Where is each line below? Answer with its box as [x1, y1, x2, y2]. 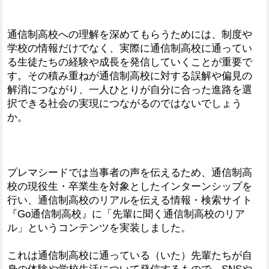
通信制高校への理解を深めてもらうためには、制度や [7, 28, 252, 40]
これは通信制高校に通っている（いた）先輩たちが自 [7, 249, 252, 261]
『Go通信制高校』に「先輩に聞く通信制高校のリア [7, 208, 245, 220]
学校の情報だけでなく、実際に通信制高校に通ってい [7, 42, 252, 54]
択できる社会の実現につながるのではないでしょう [7, 97, 242, 109]
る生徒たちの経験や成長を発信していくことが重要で [7, 56, 252, 68]
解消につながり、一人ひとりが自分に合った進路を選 [7, 83, 252, 95]
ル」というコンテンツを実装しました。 [7, 222, 191, 234]
